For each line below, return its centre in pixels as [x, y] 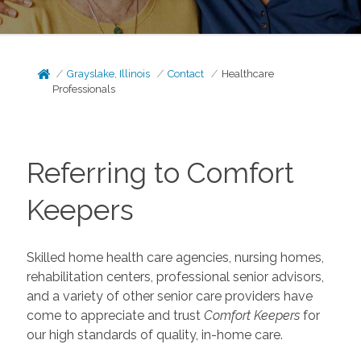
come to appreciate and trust [115, 315]
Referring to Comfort [160, 173]
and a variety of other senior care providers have [169, 296]
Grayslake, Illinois [109, 74]
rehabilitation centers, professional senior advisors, [175, 276]
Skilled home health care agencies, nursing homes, [175, 257]
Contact [186, 74]
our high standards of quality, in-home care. [154, 334]
